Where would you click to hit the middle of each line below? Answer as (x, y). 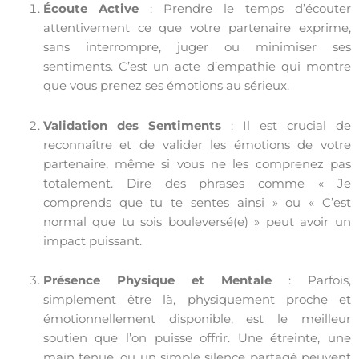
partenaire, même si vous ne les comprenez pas (197, 164)
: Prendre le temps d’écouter (245, 9)
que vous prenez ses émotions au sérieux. (166, 86)
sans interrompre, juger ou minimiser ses (197, 48)
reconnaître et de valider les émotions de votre (197, 145)
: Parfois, (311, 281)
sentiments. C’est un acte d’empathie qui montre (197, 67)
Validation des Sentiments (132, 125)
